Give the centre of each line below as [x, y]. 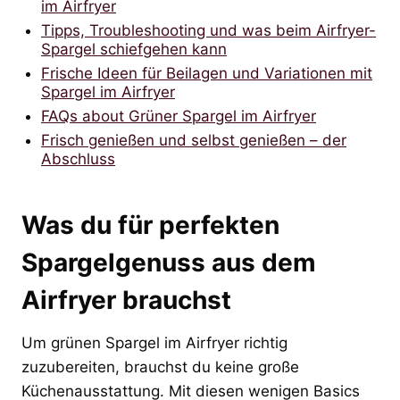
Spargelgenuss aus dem [169, 262]
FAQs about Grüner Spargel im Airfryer [179, 116]
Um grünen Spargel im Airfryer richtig [154, 342]
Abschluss [78, 158]
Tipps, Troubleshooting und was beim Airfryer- [208, 30]
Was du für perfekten [150, 225]
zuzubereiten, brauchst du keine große [160, 367]
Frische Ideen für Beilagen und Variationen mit [207, 73]
